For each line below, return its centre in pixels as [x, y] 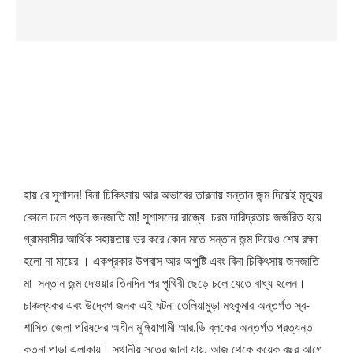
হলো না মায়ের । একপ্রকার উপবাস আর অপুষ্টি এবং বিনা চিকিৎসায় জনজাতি [171, 260]
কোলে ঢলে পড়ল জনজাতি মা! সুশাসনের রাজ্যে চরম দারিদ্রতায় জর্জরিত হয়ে [173, 216]
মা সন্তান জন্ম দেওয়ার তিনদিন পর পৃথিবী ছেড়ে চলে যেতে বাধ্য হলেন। [165, 282]
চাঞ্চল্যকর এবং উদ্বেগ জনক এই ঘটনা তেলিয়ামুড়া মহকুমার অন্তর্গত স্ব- [167, 305]
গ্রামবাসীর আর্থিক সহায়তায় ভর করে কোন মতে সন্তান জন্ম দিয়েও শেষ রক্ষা [171, 238]
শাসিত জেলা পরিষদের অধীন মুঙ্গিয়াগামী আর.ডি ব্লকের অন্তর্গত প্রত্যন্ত [168, 327]
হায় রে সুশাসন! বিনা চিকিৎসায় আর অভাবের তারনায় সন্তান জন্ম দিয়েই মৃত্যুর [173, 194]
